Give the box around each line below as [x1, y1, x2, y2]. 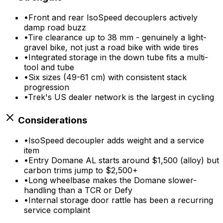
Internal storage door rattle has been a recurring [28, 195, 213, 205]
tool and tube [24, 62, 74, 73]
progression [24, 82, 69, 93]
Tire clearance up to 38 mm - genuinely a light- [28, 32, 207, 43]
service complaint [24, 205, 90, 215]
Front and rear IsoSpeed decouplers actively [28, 12, 198, 23]
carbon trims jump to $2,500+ [24, 165, 138, 175]
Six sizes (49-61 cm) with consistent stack [28, 72, 187, 83]
